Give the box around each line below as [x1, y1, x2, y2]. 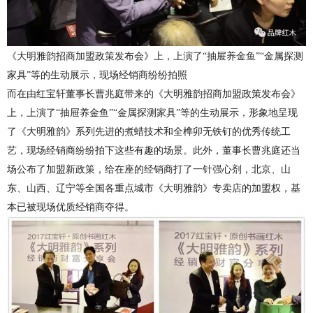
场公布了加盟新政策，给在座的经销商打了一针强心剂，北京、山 [7, 163, 291, 175]
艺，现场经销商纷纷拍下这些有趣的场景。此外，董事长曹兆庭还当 [7, 145, 300, 156]
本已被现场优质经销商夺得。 [7, 201, 134, 212]
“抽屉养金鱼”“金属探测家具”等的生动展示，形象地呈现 [56, 107, 298, 118]
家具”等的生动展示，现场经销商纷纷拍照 [7, 69, 187, 80]
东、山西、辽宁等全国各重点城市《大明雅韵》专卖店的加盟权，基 [7, 182, 300, 194]
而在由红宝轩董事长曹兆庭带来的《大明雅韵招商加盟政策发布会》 [7, 88, 300, 99]
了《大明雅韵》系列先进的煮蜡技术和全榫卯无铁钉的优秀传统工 [7, 126, 291, 137]
